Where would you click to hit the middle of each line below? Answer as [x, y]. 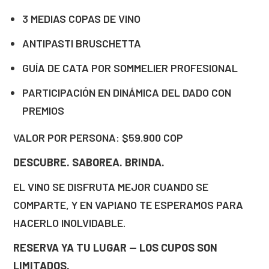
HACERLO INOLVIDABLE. [69, 223]
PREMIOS [43, 110]
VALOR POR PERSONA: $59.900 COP [98, 138]
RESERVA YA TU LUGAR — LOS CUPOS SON [115, 247]
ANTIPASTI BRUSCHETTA [82, 43]
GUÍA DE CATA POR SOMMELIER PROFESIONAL [130, 68]
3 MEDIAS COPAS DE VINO [81, 19]
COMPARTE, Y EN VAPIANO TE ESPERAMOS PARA [128, 205]
